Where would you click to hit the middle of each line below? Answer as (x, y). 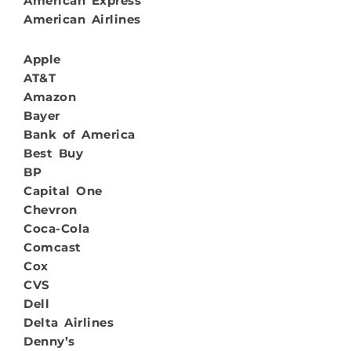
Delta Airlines (69, 322)
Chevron (51, 209)
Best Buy (53, 153)
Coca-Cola (57, 228)
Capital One (63, 190)
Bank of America (80, 134)
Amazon (50, 96)
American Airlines (82, 20)
